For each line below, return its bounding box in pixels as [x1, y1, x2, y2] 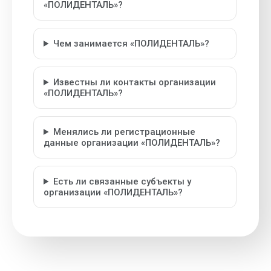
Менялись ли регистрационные [53, 126, 195, 137]
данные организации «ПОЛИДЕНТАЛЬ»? [44, 137, 220, 148]
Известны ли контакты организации [53, 77, 216, 88]
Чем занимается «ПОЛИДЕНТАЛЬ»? [53, 38, 209, 49]
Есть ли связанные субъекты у [53, 176, 191, 187]
